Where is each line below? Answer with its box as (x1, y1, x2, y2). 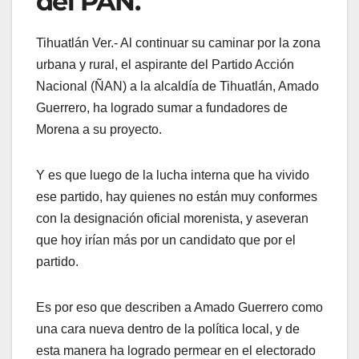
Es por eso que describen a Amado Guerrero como (36, 301, 323, 315)
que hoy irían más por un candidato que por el (36, 233, 296, 248)
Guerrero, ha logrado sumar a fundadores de (36, 101, 288, 115)
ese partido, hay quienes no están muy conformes (36, 190, 317, 204)
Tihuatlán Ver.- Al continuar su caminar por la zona (36, 36, 321, 50)
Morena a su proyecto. (36, 123, 162, 137)
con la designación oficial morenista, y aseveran (36, 212, 309, 226)
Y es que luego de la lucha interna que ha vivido (36, 168, 309, 183)
